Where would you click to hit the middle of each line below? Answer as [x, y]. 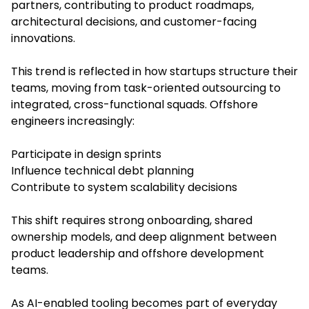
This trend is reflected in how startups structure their [154, 71]
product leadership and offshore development [138, 253]
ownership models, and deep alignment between [144, 237]
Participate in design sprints [86, 154]
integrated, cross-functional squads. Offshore [134, 104]
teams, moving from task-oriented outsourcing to [146, 88]
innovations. [43, 38]
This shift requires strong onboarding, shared [132, 220]
